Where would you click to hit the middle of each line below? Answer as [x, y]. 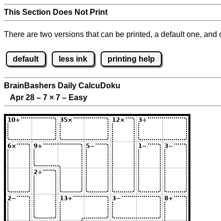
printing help [131, 59]
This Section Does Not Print [56, 12]
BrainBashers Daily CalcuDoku [62, 86]
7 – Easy [71, 98]
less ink [73, 59]
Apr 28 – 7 [27, 98]
